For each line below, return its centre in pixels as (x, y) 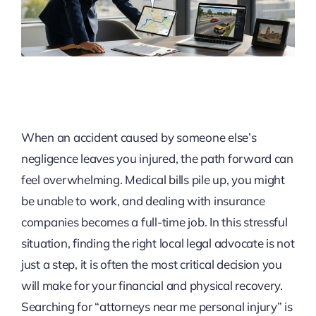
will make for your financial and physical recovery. (152, 286)
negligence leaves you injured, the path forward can (157, 159)
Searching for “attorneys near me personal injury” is (157, 307)
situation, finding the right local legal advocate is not (158, 243)
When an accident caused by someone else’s (139, 138)
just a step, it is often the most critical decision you (151, 265)
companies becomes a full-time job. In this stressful (154, 222)
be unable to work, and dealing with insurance (143, 201)
